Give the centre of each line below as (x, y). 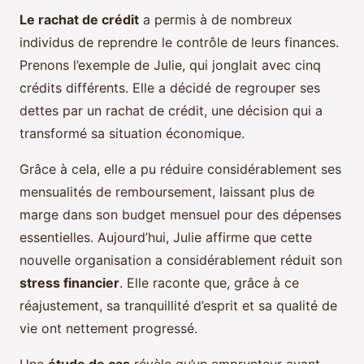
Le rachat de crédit (79, 20)
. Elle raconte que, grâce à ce (209, 283)
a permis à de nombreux (216, 20)
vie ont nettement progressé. (108, 329)
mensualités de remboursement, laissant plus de (167, 192)
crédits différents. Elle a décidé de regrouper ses (170, 88)
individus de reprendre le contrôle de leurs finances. (179, 43)
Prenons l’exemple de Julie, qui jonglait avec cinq (170, 65)
